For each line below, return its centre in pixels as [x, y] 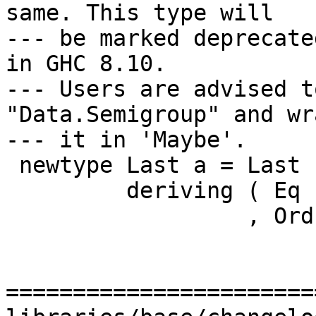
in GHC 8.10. [86, 64]
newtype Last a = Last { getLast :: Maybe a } [12, 165]
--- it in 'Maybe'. [126, 140]
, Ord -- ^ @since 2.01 [126, 216]
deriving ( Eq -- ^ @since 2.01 [66, 191]
